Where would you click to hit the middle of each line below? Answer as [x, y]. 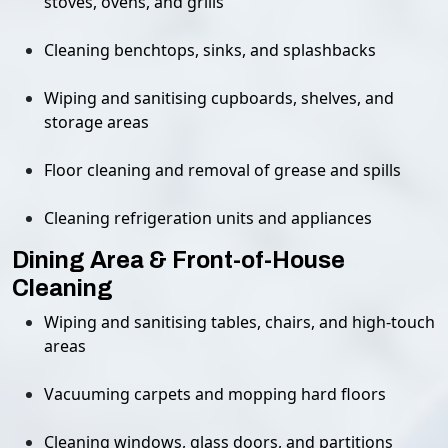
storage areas [96, 122]
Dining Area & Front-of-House [178, 260]
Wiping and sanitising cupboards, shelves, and [219, 98]
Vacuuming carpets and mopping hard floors [215, 394]
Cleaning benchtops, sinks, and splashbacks [210, 50]
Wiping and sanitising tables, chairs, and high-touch [239, 322]
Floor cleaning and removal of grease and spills [222, 170]
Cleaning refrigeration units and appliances [208, 218]
